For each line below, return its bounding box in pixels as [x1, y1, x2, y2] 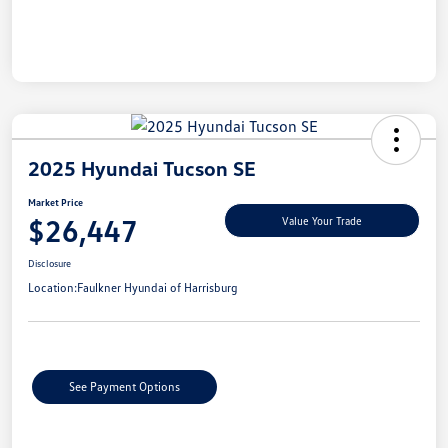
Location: [28, 279, 77, 295]
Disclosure [28, 256, 71, 269]
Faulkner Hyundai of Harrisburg [77, 279, 238, 295]
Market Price [28, 195, 83, 208]
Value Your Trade [282, 214, 362, 228]
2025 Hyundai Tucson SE [28, 155, 256, 180]
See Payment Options [68, 378, 180, 394]
